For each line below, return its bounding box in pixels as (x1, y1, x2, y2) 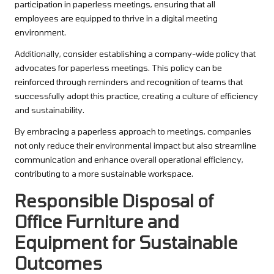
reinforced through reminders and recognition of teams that (15, 76, 243, 87)
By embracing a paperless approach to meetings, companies (15, 126, 251, 137)
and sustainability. (15, 105, 84, 116)
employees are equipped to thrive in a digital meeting (15, 13, 218, 24)
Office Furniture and (15, 210, 179, 232)
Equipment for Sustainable (15, 231, 238, 253)
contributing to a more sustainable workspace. (15, 168, 193, 179)
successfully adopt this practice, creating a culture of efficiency (15, 91, 258, 102)
